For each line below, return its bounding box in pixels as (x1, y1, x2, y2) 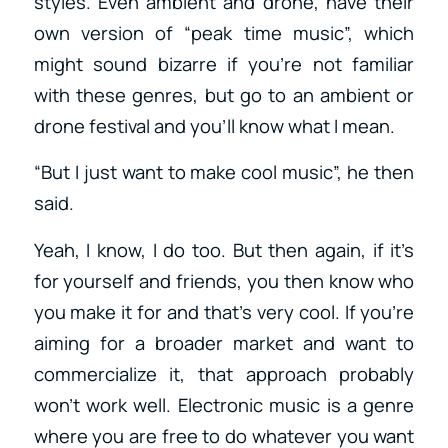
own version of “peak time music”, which (33, 19, 415, 46)
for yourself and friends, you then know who (33, 268, 415, 295)
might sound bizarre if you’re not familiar (33, 50, 415, 77)
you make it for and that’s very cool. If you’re (33, 299, 415, 326)
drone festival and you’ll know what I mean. (33, 112, 395, 139)
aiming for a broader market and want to (33, 330, 415, 357)
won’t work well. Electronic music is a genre (33, 392, 415, 419)
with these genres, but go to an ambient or (33, 81, 415, 108)
